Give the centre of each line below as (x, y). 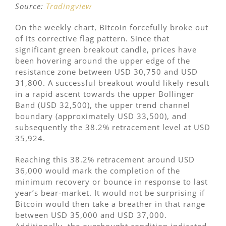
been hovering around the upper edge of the (103, 60)
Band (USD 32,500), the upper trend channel (103, 105)
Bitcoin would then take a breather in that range (110, 204)
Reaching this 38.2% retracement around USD (105, 159)
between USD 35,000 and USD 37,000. (91, 215)
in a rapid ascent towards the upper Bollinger (105, 94)
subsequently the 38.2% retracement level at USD (113, 127)
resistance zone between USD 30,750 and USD (106, 71)
